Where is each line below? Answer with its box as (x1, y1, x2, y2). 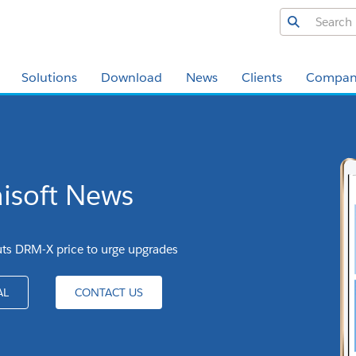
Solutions (21, 69, 77, 86)
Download (101, 69, 162, 86)
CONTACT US (75, 284, 143, 300)
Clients (242, 69, 282, 86)
